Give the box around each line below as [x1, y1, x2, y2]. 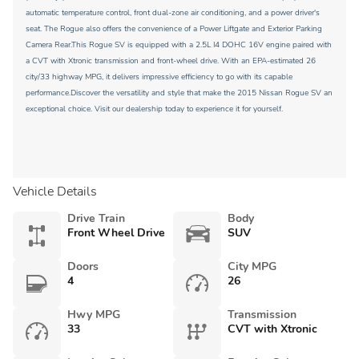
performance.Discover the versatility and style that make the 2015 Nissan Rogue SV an [26, 87, 333, 99]
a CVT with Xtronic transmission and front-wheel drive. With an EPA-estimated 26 [26, 55, 316, 67]
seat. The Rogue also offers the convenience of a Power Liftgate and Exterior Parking [26, 23, 322, 34]
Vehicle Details [13, 183, 97, 200]
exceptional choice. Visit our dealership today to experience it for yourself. [26, 103, 283, 115]
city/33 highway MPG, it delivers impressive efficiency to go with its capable [26, 71, 292, 83]
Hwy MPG [67, 307, 120, 322]
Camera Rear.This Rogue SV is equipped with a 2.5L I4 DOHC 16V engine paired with [26, 39, 332, 50]
